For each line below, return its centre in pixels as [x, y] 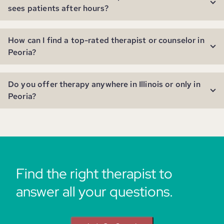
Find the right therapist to [94, 173]
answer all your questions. [94, 191]
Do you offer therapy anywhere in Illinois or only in [104, 84]
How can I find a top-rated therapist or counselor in [106, 40]
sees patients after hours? [58, 8]
